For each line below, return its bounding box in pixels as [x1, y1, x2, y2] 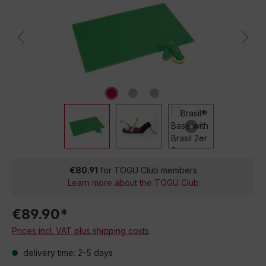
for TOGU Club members [97, 165, 197, 175]
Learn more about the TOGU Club [67, 178, 199, 188]
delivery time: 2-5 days [21, 248, 113, 258]
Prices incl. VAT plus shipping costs [12, 226, 149, 236]
